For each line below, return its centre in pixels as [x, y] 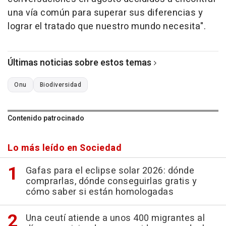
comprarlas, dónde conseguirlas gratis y [111, 182]
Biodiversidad [60, 85]
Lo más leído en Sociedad [65, 148]
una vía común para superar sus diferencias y [105, 13]
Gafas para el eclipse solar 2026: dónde [110, 171]
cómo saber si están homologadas [99, 192]
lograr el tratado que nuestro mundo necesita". [107, 27]
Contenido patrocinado [46, 119]
